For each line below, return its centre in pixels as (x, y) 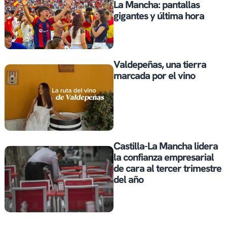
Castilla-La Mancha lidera (166, 146)
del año (128, 180)
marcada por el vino (154, 75)
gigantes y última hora (159, 16)
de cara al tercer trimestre (167, 168)
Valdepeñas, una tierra (160, 64)
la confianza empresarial (164, 157)
